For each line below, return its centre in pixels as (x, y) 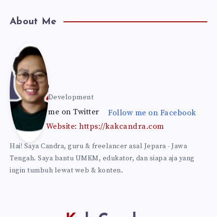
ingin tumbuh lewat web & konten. (66, 170)
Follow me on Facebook (152, 113)
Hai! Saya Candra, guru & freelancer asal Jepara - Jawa (98, 146)
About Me (33, 22)
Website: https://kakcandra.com (105, 126)
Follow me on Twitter (60, 112)
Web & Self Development (52, 97)
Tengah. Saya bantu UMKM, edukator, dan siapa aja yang (102, 158)
